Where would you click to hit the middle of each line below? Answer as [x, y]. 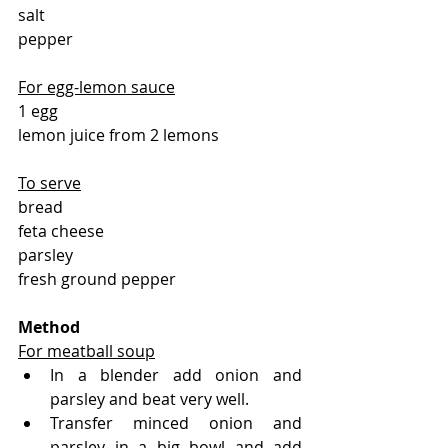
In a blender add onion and [176, 374]
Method [51, 326]
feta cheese [61, 230]
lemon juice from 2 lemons [118, 134]
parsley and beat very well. [149, 398]
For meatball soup [86, 350]
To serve [49, 182]
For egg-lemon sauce [96, 86]
